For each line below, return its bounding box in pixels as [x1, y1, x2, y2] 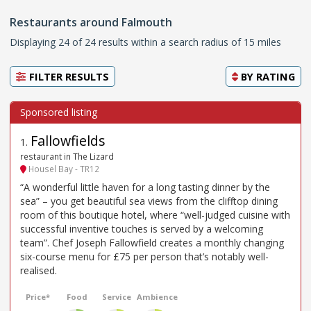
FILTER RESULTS [26, 69, 109, 83]
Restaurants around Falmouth [10, 14, 172, 30]
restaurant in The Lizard [20, 150, 114, 162]
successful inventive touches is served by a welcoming [20, 222, 263, 236]
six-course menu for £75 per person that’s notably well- [20, 250, 269, 264]
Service [101, 292, 131, 303]
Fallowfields [31, 131, 106, 150]
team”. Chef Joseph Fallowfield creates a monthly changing [20, 236, 284, 250]
